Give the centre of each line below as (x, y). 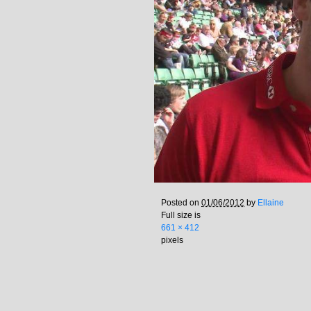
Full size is (181, 215)
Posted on (181, 203)
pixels (172, 240)
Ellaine (271, 203)
